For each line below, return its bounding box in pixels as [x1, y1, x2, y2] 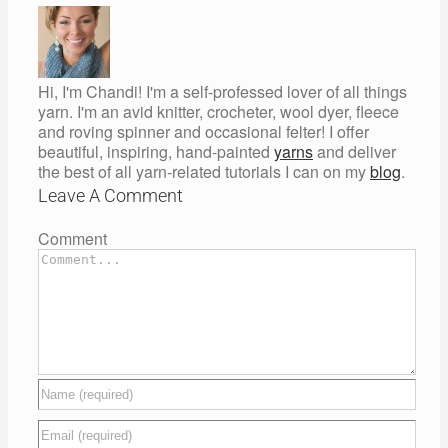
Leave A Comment [38, 185, 183, 207]
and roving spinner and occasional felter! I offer [38, 120, 369, 144]
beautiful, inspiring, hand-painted [38, 140, 274, 164]
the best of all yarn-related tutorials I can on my [38, 160, 370, 184]
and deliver [313, 140, 396, 164]
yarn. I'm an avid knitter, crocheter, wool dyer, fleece [38, 100, 399, 124]
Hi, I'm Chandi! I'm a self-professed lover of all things [38, 80, 407, 104]
